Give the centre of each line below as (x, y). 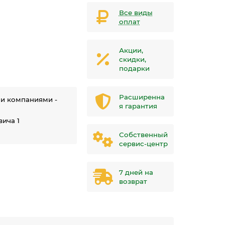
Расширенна (142, 97)
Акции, (131, 50)
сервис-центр (143, 144)
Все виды (136, 13)
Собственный (143, 135)
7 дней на (136, 172)
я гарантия (138, 106)
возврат (133, 181)
